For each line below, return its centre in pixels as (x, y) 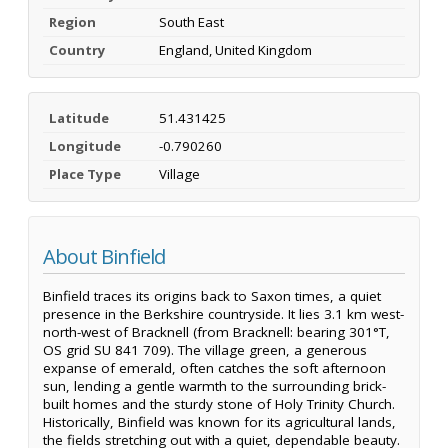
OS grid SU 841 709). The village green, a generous (205, 350)
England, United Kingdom (235, 49)
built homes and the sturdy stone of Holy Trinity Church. (219, 404)
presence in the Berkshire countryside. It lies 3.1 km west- (223, 314)
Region (72, 21)
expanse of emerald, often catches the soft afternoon (214, 368)
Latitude (79, 117)
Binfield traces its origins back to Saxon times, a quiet (212, 296)
